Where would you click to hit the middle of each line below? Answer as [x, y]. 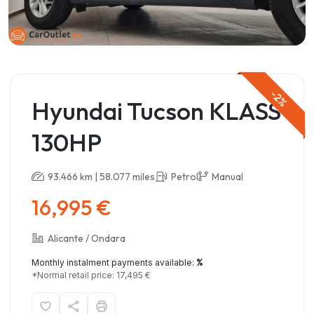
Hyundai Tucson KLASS [156, 110]
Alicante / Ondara [87, 238]
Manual [227, 176]
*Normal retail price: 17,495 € [91, 275]
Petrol [185, 176]
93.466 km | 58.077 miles [101, 176]
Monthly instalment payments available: [114, 262]
